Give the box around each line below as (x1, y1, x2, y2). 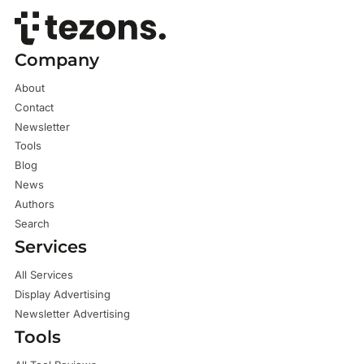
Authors (14, 197, 54, 210)
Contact (14, 100, 54, 114)
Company (14, 49, 99, 71)
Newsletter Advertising (14, 306, 130, 320)
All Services (14, 268, 73, 282)
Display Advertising (14, 287, 110, 301)
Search (14, 216, 50, 230)
